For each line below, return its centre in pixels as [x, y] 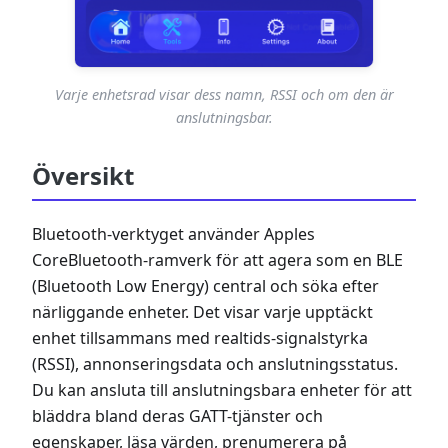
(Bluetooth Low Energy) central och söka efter [205, 285]
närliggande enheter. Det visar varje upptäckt [202, 311]
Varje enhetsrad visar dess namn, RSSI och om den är [224, 94]
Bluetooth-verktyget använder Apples [173, 233]
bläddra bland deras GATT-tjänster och [177, 415]
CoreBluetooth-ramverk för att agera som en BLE [217, 259]
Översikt [83, 175]
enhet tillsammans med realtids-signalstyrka [200, 337]
